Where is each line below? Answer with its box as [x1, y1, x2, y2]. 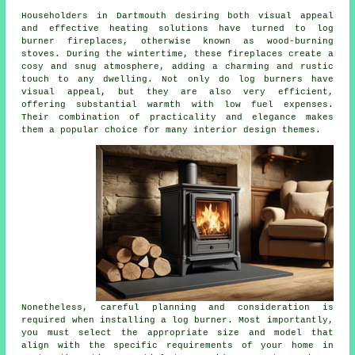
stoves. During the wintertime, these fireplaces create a [21, 48, 334, 59]
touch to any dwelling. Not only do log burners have [21, 74, 334, 84]
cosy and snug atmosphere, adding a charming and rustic [21, 61, 334, 71]
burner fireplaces [21, 36, 124, 46]
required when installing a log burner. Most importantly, [21, 315, 334, 325]
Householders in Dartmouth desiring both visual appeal [21, 10, 334, 21]
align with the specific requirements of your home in [21, 340, 334, 350]
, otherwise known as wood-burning [123, 36, 334, 46]
